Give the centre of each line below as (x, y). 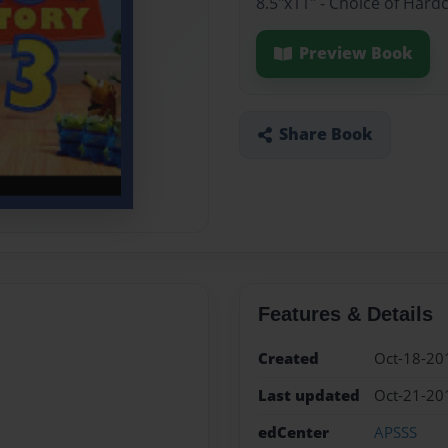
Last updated (308, 395)
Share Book (325, 134)
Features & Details (345, 313)
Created (288, 358)
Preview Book (355, 53)
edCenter (293, 433)
